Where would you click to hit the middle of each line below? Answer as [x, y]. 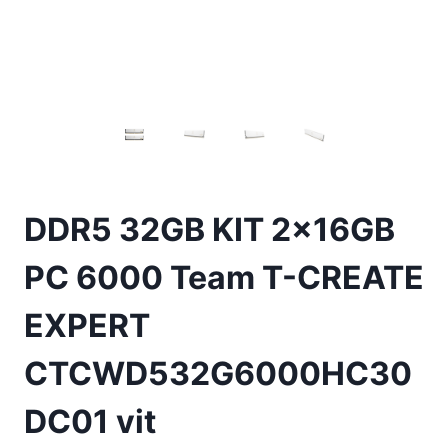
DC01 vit [90, 422]
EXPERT [87, 326]
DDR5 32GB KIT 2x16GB [209, 230]
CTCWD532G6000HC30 [218, 374]
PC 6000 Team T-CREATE [224, 278]
